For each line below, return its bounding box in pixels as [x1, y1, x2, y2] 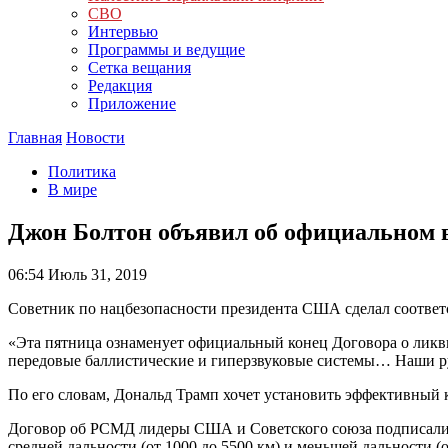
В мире [48, 181, 97, 198]
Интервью [88, 23, 158, 40]
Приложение [88, 95, 176, 112]
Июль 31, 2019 [44, 265, 147, 283]
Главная [8, 129, 62, 146]
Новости [66, 129, 125, 146]
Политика [48, 163, 116, 180]
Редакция [88, 77, 152, 94]
